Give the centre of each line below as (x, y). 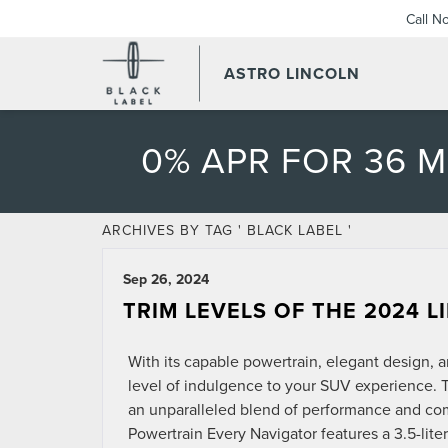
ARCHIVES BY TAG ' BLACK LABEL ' (227, 230)
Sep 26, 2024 (166, 279)
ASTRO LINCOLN (291, 73)
